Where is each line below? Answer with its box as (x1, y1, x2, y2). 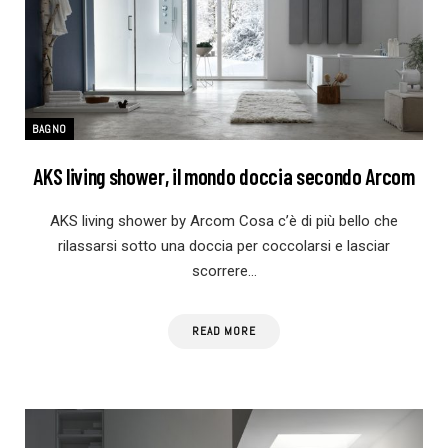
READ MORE (192, 323, 256, 338)
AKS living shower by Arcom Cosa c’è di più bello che (50, 211, 398, 230)
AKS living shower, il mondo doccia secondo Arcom (33, 162, 415, 189)
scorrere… (191, 261, 257, 280)
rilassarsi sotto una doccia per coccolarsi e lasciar (58, 236, 390, 255)
